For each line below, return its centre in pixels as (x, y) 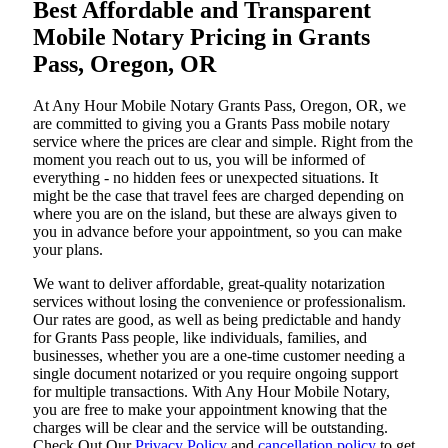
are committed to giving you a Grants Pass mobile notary (211, 124)
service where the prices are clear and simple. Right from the (223, 142)
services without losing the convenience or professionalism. (219, 302)
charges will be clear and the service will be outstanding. (210, 428)
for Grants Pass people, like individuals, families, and (200, 338)
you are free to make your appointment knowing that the (210, 410)
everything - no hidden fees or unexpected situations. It (205, 178)
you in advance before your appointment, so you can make (217, 232)
